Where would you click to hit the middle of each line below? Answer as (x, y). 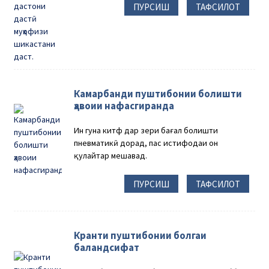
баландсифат (107, 248)
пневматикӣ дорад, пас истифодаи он (146, 143)
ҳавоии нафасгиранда (124, 105)
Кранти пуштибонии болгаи (141, 236)
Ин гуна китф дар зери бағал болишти (146, 130)
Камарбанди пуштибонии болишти (158, 93)
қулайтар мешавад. (111, 155)
